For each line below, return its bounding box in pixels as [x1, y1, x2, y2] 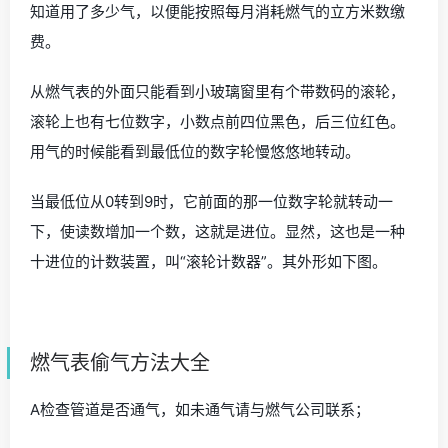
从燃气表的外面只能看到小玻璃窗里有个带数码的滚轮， [30, 81, 405, 101]
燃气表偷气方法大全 [30, 350, 210, 375]
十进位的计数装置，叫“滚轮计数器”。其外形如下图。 [30, 251, 387, 271]
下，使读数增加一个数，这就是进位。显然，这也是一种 [30, 221, 405, 241]
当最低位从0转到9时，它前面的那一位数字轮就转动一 [30, 191, 393, 211]
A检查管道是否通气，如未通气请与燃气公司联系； [30, 399, 370, 419]
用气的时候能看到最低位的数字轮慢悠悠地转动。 [30, 141, 360, 161]
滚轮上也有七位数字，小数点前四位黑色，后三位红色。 [30, 111, 405, 131]
